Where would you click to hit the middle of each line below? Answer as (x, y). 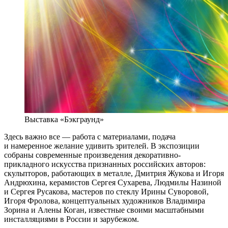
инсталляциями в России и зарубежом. (72, 219)
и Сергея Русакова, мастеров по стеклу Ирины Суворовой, (106, 191)
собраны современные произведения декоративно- (92, 155)
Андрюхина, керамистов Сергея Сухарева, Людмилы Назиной (113, 182)
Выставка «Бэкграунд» (64, 119)
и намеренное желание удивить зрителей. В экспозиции (102, 146)
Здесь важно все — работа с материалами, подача (90, 136)
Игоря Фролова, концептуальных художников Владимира (105, 201)
